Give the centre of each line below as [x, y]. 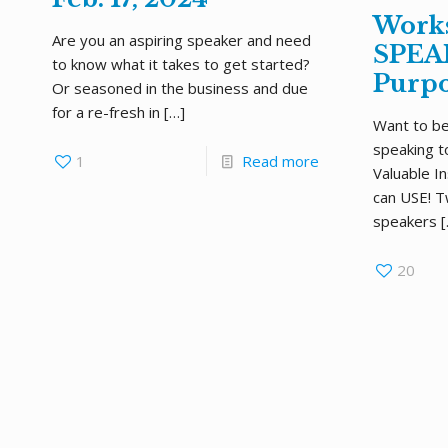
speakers [404, 221]
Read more [280, 161]
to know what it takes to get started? [180, 64]
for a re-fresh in [105, 112]
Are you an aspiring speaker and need [181, 40]
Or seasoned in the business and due [179, 88]
